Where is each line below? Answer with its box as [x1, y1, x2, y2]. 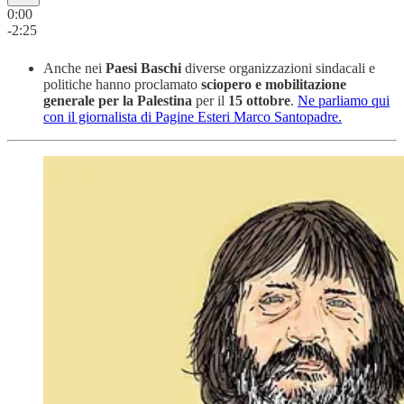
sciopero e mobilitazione [201, 76, 346, 92]
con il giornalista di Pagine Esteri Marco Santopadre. [43, 108, 342, 124]
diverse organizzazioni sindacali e [181, 60, 375, 76]
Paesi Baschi [106, 60, 181, 76]
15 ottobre [228, 92, 290, 108]
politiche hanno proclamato [43, 76, 201, 92]
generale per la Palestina [43, 92, 192, 108]
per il [192, 92, 228, 108]
